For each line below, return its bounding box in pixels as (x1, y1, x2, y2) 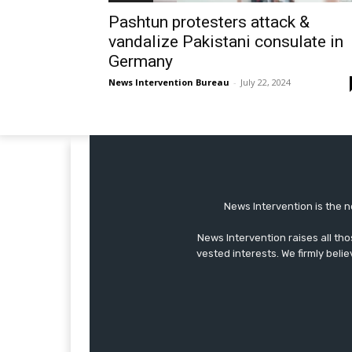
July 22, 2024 (240, 75, 291, 88)
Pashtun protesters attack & (108, 12, 310, 31)
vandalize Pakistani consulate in (108, 31, 343, 51)
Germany (108, 51, 173, 71)
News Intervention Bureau (108, 75, 229, 88)
